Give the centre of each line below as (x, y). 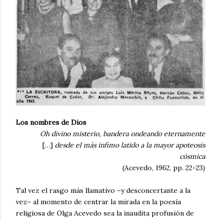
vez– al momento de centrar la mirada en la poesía (98, 202)
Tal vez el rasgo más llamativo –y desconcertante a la (103, 190)
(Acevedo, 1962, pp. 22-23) (164, 167)
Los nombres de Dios (51, 122)
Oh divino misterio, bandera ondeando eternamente (123, 133)
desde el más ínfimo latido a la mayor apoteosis (130, 145)
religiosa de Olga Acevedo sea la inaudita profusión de (105, 213)
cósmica (192, 156)
